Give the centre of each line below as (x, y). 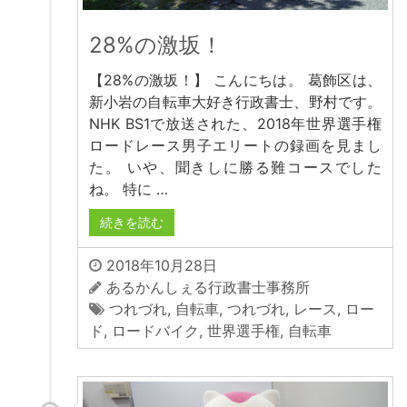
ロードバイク (155, 331)
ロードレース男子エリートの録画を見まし (235, 146)
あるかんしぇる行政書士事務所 (208, 288)
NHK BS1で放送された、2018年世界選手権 (235, 124)
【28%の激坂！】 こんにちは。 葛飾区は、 (235, 80)
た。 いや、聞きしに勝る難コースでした (235, 168)
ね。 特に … (129, 189)
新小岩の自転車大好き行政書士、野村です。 (235, 102)
